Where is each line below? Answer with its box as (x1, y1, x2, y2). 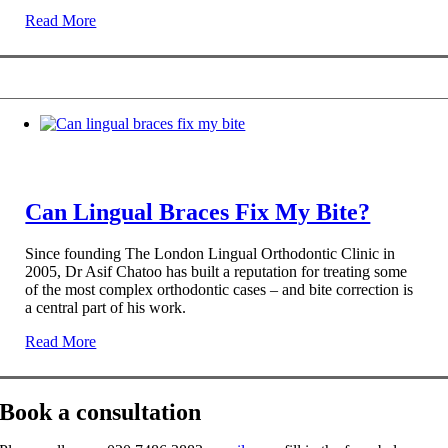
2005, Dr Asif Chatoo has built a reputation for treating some (25, 263, 408, 281)
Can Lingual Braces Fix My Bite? (25, 198, 371, 225)
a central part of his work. (25, 299, 187, 317)
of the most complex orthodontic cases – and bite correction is (25, 281, 414, 299)
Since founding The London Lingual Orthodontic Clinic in (25, 245, 396, 263)
